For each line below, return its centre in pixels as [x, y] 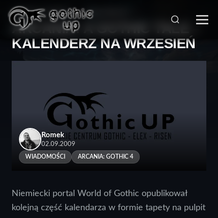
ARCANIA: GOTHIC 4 [106, 156]
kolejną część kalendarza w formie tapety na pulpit [109, 207]
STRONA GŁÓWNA [41, 13]
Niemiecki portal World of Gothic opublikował [100, 193]
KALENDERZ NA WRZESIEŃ [104, 43]
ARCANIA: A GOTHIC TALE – [106, 28]
